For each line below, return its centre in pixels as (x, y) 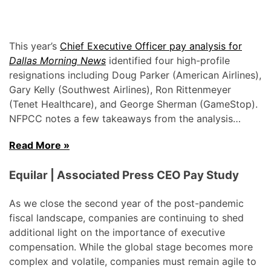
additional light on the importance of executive (117, 233)
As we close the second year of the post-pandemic (126, 204)
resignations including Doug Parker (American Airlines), (135, 75)
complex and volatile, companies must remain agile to (133, 262)
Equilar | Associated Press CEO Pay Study (124, 175)
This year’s (34, 46)
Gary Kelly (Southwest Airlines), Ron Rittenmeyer (120, 90)
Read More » (39, 145)
